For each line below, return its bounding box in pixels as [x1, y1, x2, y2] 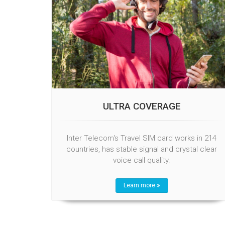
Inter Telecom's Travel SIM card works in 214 [67, 133, 216, 143]
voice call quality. [113, 155, 170, 165]
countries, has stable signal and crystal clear [66, 144, 217, 154]
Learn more [123, 181, 157, 189]
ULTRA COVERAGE [102, 100, 181, 112]
